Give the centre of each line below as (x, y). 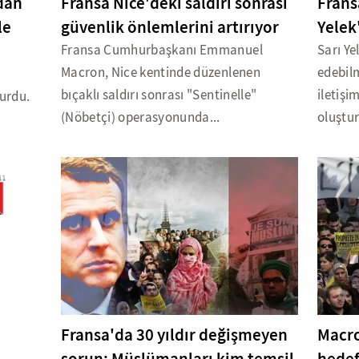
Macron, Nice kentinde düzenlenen (160, 73)
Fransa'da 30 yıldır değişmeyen (174, 335)
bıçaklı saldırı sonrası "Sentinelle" (159, 95)
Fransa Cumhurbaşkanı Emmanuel (161, 50)
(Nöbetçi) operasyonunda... (140, 118)
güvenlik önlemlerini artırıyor (169, 28)
